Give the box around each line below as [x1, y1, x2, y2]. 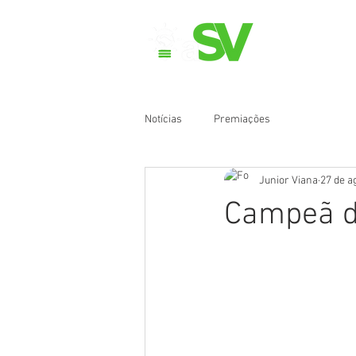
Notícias [145, 112, 182, 126]
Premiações [214, 112, 270, 126]
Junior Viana [259, 173, 318, 188]
